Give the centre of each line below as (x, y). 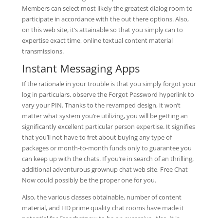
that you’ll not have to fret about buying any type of (97, 137)
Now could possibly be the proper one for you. (89, 180)
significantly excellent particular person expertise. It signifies (108, 127)
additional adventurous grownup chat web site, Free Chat (105, 169)
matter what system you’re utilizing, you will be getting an (105, 116)
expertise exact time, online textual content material (97, 40)
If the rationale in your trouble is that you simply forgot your (109, 84)
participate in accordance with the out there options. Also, (105, 19)
